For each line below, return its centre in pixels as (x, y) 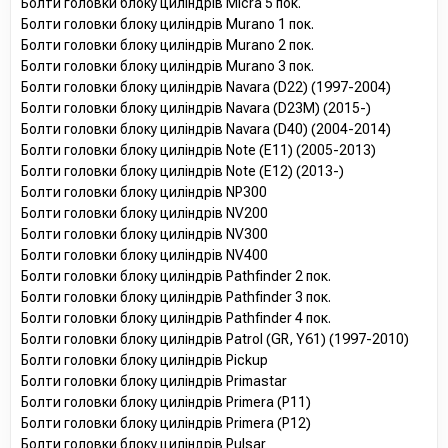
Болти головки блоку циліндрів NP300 (144, 191)
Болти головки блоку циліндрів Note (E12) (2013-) (182, 170)
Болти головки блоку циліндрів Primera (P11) (166, 401)
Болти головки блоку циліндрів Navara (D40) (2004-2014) (206, 128)
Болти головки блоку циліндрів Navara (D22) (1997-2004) (206, 86)
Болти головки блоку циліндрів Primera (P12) (166, 422)
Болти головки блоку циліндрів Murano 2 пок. (167, 44)
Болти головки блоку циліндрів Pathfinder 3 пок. (176, 296)
